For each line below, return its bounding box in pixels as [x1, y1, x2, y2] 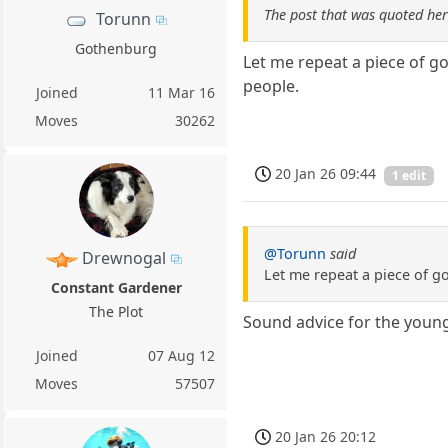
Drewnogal [81, 246, 166, 269]
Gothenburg [75, 38, 158, 58]
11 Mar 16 [148, 82, 216, 102]
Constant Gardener [50, 278, 182, 298]
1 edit [392, 167, 427, 185]
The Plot [89, 302, 144, 322]
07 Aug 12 [148, 346, 216, 366]
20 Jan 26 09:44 [275, 164, 377, 184]
